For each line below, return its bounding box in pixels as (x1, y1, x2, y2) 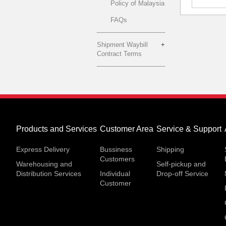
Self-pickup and (156, 160, 206, 168)
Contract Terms (97, 50, 142, 58)
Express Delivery (16, 145, 70, 153)
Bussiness (100, 145, 132, 153)
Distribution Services (16, 169, 81, 178)
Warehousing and (16, 160, 72, 168)
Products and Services (16, 125, 97, 133)
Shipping (156, 145, 184, 153)
